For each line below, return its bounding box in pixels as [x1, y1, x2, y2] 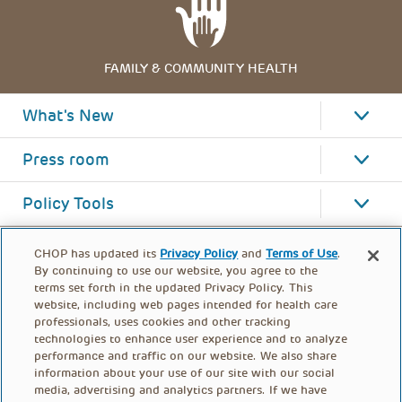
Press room [22, 149, 109, 170]
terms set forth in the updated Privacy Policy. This [34, 280, 313, 295]
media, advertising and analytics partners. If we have [34, 382, 328, 398]
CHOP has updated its [34, 246, 161, 261]
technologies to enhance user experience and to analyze [34, 331, 348, 346]
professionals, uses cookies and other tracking [34, 314, 292, 329]
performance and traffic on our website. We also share [34, 348, 337, 363]
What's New [22, 105, 114, 126]
